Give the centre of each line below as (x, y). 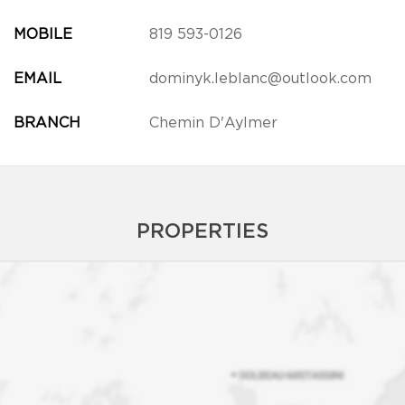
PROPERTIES (202, 232)
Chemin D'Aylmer (213, 123)
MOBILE (42, 34)
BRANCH (47, 123)
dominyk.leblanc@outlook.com (260, 79)
